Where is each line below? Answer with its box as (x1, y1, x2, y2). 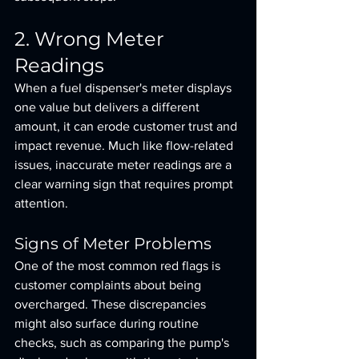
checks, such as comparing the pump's (14, 336, 232, 349)
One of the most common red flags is (14, 259, 224, 272)
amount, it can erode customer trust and (14, 119, 240, 133)
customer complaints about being (14, 278, 204, 292)
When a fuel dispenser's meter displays (14, 81, 235, 95)
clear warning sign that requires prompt (14, 177, 236, 191)
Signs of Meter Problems (14, 234, 212, 253)
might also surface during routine (14, 317, 202, 330)
